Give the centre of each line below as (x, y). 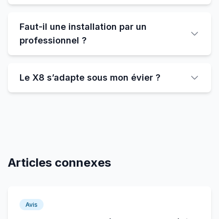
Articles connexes (59, 163)
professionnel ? (53, 40)
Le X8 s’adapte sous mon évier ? (90, 77)
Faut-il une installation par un (83, 27)
